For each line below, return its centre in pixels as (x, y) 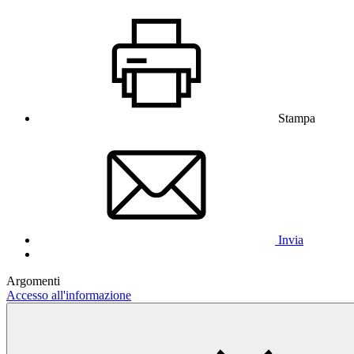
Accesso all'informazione (69, 295)
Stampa (297, 118)
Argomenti (33, 281)
